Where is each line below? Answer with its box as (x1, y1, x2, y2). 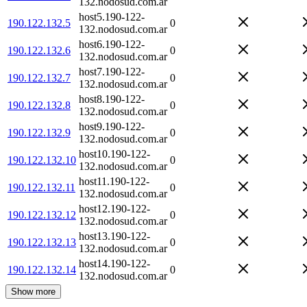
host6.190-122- (79, 38, 145, 50)
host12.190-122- (79, 202, 150, 214)
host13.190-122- (79, 230, 150, 242)
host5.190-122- (79, 10, 145, 23)
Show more (11, 286, 56, 297)
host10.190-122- (79, 147, 150, 160)
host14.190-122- (79, 257, 150, 269)
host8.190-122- (79, 93, 145, 105)
